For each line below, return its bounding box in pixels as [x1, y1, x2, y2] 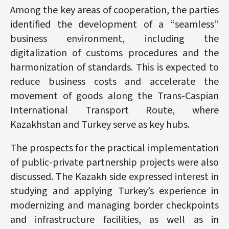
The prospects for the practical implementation [10, 141, 219, 155]
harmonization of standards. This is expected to [10, 60, 219, 75]
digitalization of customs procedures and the [10, 46, 219, 60]
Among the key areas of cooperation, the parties [10, 3, 219, 17]
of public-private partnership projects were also [10, 155, 219, 170]
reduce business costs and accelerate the [10, 75, 219, 89]
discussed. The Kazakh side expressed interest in [10, 170, 219, 184]
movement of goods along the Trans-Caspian [10, 89, 219, 103]
